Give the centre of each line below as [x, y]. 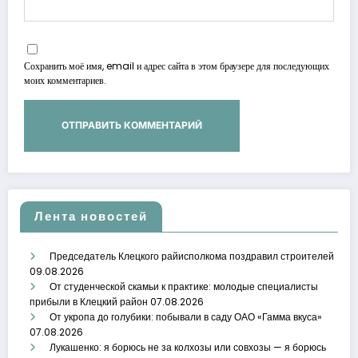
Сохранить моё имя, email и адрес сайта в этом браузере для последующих [177, 66]
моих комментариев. [65, 81]
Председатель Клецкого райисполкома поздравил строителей [192, 256]
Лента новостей [91, 216]
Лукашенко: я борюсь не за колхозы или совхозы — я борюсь [188, 347]
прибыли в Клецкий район [89, 301]
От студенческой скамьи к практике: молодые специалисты [184, 286]
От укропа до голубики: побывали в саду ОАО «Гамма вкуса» [186, 316]
